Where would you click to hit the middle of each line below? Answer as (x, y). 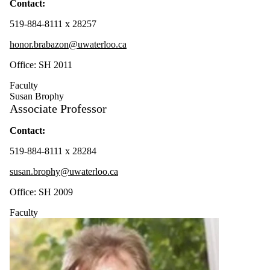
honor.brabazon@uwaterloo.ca (68, 44)
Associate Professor (58, 108)
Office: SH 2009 (41, 192)
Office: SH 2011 (41, 64)
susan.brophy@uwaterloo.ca (64, 171)
